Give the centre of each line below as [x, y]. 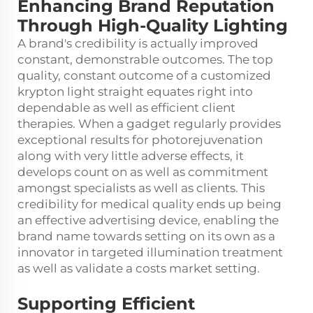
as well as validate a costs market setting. [139, 269]
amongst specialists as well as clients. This [141, 188]
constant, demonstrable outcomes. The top [145, 60]
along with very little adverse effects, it [131, 156]
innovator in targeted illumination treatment [150, 253]
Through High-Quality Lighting [153, 26]
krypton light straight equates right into [135, 92]
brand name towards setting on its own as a [146, 236]
